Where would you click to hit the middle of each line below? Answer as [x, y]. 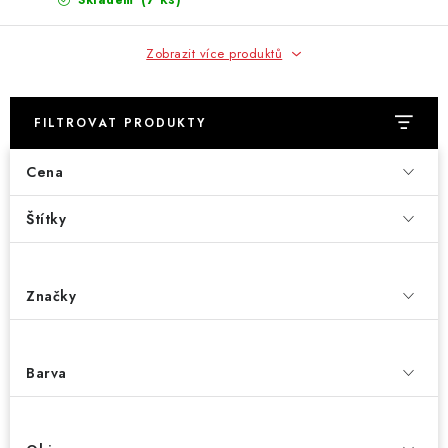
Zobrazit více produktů [214, 53]
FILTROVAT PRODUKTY [120, 123]
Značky [51, 296]
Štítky [46, 219]
